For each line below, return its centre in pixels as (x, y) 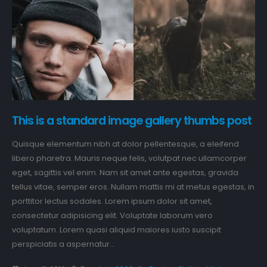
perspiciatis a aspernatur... (63, 244)
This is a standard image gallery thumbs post (132, 121)
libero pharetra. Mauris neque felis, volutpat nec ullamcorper (129, 158)
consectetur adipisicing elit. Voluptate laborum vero (112, 215)
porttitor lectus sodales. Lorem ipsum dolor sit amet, (112, 201)
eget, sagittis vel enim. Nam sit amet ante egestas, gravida (125, 172)
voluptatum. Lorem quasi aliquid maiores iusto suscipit (117, 229)
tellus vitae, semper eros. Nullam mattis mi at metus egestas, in (133, 187)
